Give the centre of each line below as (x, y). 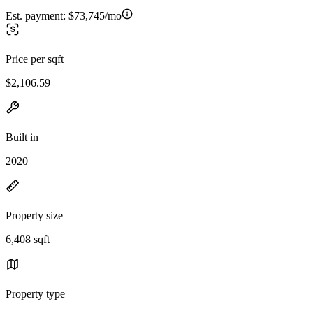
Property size (34, 215)
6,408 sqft (28, 239)
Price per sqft (35, 59)
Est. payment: (37, 15)
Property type (35, 293)
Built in (22, 137)
